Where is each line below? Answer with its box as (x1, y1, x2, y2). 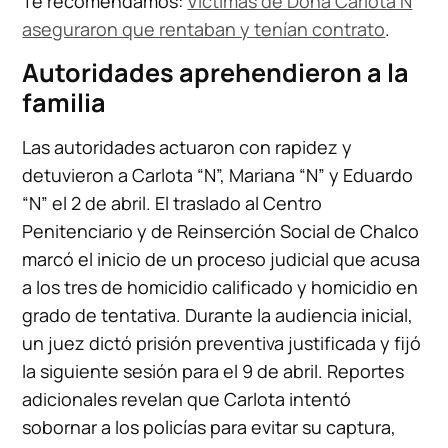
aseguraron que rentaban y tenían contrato (22, 17, 386, 42)
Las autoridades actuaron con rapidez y (22, 135, 353, 160)
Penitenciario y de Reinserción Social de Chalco (22, 219, 420, 244)
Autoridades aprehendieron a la (22, 55, 410, 91)
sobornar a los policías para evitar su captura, (22, 415, 397, 440)
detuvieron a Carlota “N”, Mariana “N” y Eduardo (22, 163, 414, 188)
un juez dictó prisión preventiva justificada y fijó (22, 331, 422, 356)
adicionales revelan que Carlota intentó (22, 387, 352, 412)
